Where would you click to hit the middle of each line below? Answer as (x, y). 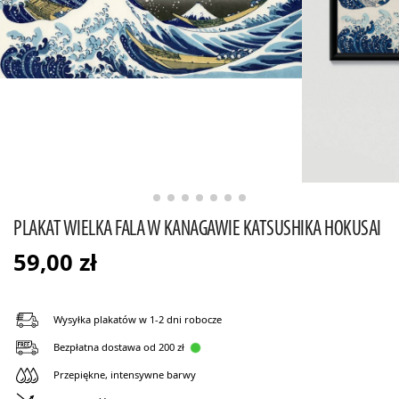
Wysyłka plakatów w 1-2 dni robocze (138, 319)
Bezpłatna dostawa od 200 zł (119, 346)
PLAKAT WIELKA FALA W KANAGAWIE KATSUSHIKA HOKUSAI (197, 228)
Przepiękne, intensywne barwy (125, 374)
